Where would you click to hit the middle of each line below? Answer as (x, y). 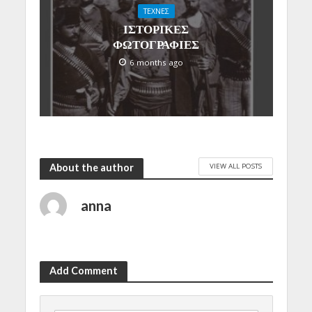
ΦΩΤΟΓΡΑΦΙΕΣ (156, 45)
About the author (91, 168)
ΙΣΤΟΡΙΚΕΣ (156, 29)
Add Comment (83, 271)
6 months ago (156, 63)
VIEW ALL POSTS (235, 166)
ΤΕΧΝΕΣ (156, 11)
